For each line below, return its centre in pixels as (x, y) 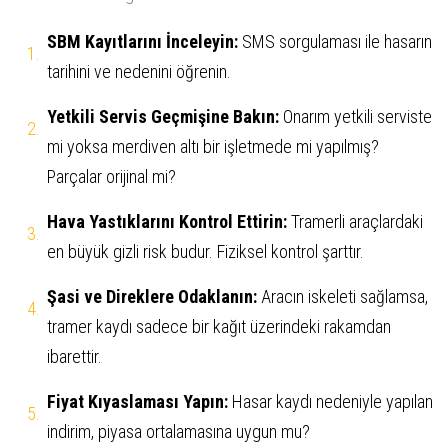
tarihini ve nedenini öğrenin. (139, 72)
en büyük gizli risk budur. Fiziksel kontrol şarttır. (205, 252)
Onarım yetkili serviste (355, 117)
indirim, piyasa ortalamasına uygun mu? (178, 432)
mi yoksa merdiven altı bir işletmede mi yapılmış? (213, 147)
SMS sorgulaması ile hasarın (335, 42)
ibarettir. (74, 357)
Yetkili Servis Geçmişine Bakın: (163, 117)
